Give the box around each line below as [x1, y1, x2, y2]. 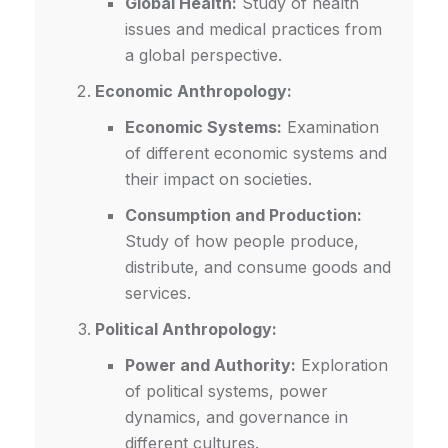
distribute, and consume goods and [125, 257, 391, 278]
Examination [282, 117, 379, 138]
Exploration [296, 355, 388, 376]
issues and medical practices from [125, 19, 382, 40]
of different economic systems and [125, 143, 387, 164]
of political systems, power [125, 381, 328, 402]
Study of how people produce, [125, 231, 359, 252]
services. [125, 283, 191, 304]
